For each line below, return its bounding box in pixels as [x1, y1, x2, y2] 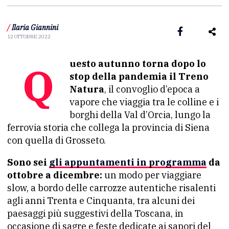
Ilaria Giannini [12, 22, 58, 32]
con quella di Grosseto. [7, 134, 106, 146]
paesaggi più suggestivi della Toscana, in [7, 207, 184, 219]
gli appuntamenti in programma [49, 156, 207, 168]
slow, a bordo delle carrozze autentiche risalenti [7, 181, 216, 194]
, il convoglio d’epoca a [104, 83, 200, 95]
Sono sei [7, 156, 49, 168]
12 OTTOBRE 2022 [7, 33, 51, 40]
